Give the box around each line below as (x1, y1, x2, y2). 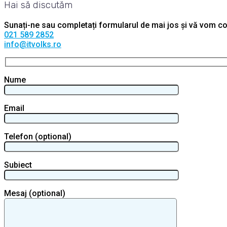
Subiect (4, 160, 32, 170)
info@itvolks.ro (4, 39, 61, 49)
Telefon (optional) (4, 132, 71, 142)
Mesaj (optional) (4, 188, 65, 199)
